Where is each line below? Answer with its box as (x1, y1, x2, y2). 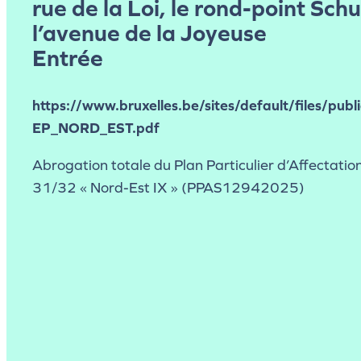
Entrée (32, 44, 103, 73)
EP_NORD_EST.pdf (32, 119, 160, 138)
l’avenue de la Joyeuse (32, 19, 267, 48)
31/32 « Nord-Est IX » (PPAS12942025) (32, 179, 305, 197)
